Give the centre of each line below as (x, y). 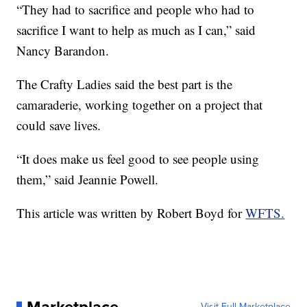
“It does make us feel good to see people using (138, 159)
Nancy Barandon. (63, 51)
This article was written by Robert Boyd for (131, 213)
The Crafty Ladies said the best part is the (125, 84)
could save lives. (59, 125)
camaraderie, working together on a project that (140, 105)
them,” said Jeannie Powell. (88, 180)
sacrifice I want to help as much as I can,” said (136, 30)
